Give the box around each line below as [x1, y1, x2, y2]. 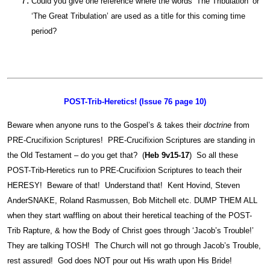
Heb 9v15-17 [145, 151, 189, 160]
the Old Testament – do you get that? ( [7, 151, 145, 160]
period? [31, 27, 57, 36]
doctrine [204, 121, 231, 130]
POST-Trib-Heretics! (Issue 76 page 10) [64, 97, 206, 107]
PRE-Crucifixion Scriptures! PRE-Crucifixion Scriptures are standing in [7, 136, 255, 145]
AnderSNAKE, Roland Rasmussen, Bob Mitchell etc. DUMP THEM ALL [7, 196, 257, 206]
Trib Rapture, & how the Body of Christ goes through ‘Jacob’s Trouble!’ [7, 226, 256, 236]
